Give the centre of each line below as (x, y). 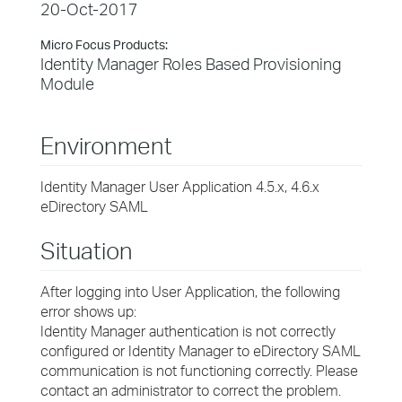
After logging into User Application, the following (190, 292)
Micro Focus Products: (104, 44)
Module (67, 83)
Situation (87, 250)
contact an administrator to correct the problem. (191, 390)
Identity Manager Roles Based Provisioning (191, 64)
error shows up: (88, 311)
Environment (106, 145)
